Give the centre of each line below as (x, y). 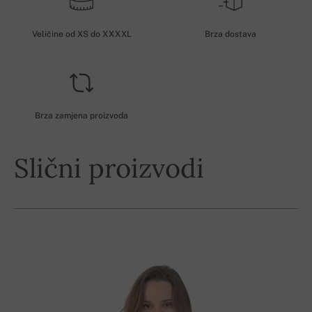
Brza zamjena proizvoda (81, 116)
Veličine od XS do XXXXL (81, 34)
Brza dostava (231, 34)
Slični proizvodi (109, 168)
